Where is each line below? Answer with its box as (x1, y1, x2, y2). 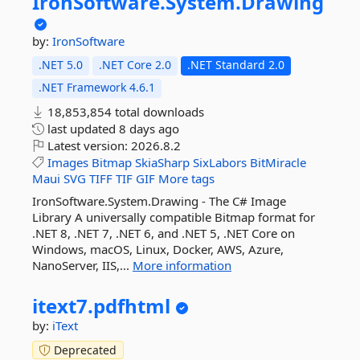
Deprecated (51, 342, 117, 358)
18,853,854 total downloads (44, 104, 204, 120)
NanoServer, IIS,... (32, 257, 133, 273)
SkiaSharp (135, 154, 190, 170)
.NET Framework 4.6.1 (39, 80, 155, 95)
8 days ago (119, 121, 179, 137)
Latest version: (44, 137, 131, 153)
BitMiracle (250, 154, 306, 170)
